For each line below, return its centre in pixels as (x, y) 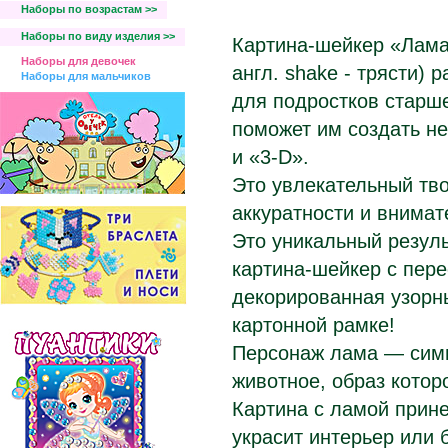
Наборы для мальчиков (86, 76)
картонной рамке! (313, 325)
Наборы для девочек (78, 61)
